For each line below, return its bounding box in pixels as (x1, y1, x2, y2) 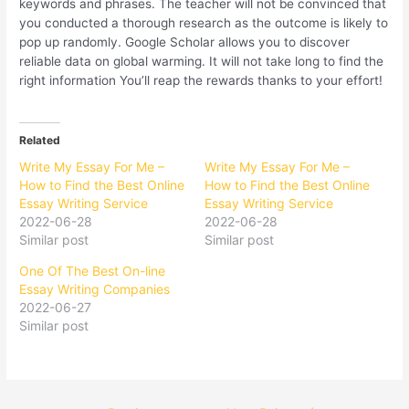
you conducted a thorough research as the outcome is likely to (19, 15, 389, 30)
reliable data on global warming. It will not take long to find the (19, 53, 384, 68)
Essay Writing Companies (19, 281, 171, 298)
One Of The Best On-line (19, 263, 166, 279)
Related (19, 133, 61, 148)
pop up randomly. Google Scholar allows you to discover (19, 34, 351, 49)
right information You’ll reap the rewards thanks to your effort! (19, 72, 383, 88)
